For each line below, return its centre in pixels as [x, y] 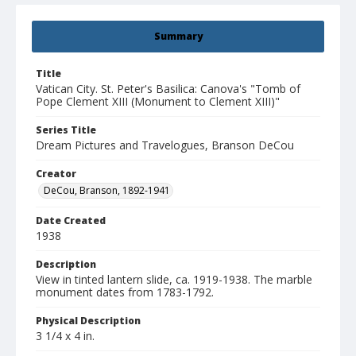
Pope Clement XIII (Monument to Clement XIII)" [158, 102]
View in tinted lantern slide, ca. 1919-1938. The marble [174, 280]
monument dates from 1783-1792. [125, 292]
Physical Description [88, 321]
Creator [56, 174]
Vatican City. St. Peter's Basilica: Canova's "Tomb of [168, 89]
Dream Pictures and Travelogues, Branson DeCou [165, 145]
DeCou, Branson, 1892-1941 [107, 191]
